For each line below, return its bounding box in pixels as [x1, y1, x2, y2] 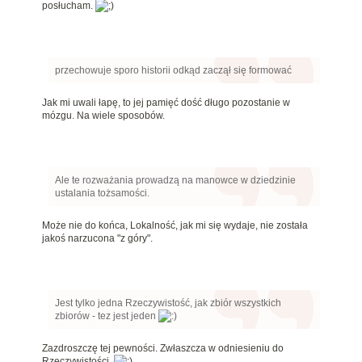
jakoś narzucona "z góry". [42, 233, 153, 245]
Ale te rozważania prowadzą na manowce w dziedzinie [55, 175, 296, 187]
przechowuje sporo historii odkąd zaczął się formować [55, 65, 292, 77]
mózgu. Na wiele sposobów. [42, 110, 165, 122]
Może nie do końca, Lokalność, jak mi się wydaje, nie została [42, 220, 308, 232]
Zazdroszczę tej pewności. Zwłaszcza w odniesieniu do [42, 343, 284, 355]
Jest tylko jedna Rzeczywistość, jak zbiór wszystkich [55, 297, 281, 309]
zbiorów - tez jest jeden [55, 310, 158, 322]
